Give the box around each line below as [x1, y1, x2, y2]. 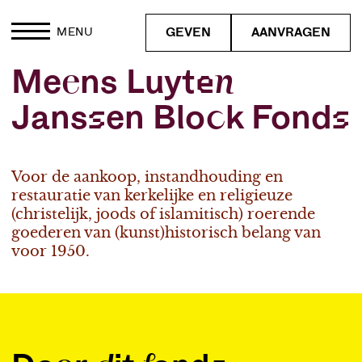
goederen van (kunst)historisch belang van [11, 224, 321, 242]
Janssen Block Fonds [11, 101, 350, 135]
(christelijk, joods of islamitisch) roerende [11, 205, 315, 223]
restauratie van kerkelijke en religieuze [11, 187, 293, 204]
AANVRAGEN [251, 25, 330, 39]
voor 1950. [11, 242, 90, 260]
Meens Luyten [11, 65, 234, 99]
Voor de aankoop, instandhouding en [11, 168, 283, 186]
